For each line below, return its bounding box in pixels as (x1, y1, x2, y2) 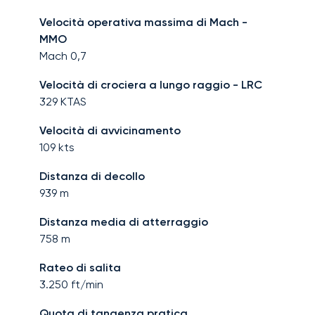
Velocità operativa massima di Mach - (39, 15, 247, 30)
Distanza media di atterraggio (39, 215, 208, 229)
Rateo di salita (39, 261, 121, 275)
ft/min (68, 278, 103, 292)
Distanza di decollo (39, 169, 145, 184)
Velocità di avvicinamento (39, 124, 181, 138)
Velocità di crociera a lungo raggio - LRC (39, 78, 262, 92)
